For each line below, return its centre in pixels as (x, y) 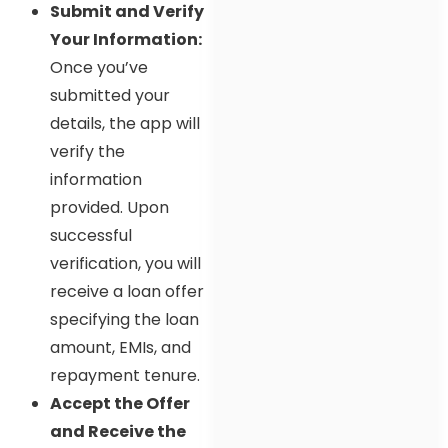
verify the (87, 152)
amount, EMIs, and (120, 348)
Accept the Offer (120, 404)
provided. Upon (109, 208)
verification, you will (125, 264)
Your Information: (126, 40)
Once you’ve (99, 68)
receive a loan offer (127, 292)
